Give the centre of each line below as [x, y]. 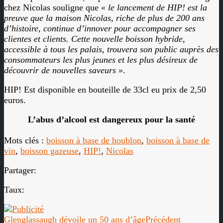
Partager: [20, 170]
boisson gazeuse [50, 151]
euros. [15, 100]
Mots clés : [25, 140]
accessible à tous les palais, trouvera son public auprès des [111, 49]
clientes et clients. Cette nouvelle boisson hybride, [95, 39]
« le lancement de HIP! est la [154, 7]
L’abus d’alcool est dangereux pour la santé [111, 119]
